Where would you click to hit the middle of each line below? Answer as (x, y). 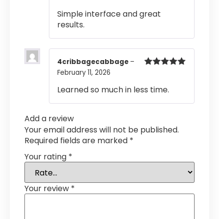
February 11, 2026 (84, 72)
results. (71, 24)
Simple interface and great (109, 14)
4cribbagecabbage (94, 62)
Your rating (46, 156)
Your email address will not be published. (102, 130)
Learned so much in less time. (113, 90)
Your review (48, 188)
